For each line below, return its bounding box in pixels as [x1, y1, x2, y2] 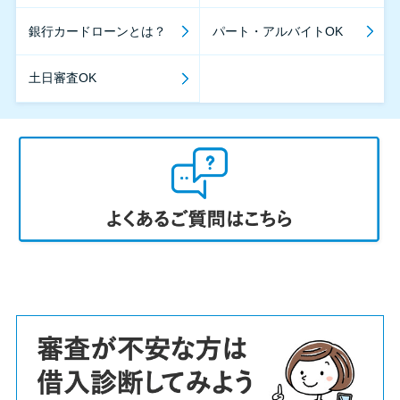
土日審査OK [29, 71, 97, 86]
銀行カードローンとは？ [29, 23, 167, 38]
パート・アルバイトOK [212, 23, 344, 38]
